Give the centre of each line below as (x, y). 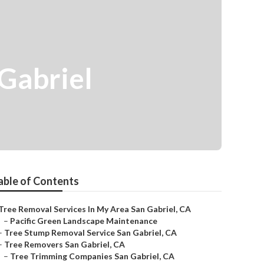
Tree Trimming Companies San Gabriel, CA (92, 256)
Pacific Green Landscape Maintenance (84, 221)
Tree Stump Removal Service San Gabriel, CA (90, 232)
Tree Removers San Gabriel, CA (65, 244)
